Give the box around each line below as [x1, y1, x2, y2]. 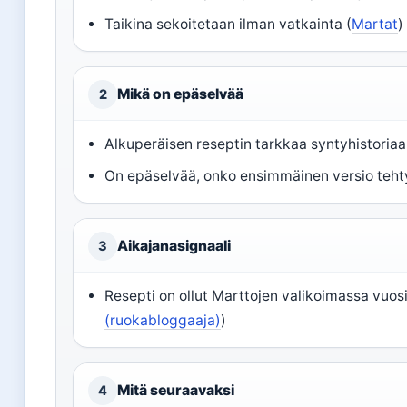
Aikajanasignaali [117, 236, 231, 254]
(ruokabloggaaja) [104, 311, 222, 329]
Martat [352, 15, 399, 33]
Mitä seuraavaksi [117, 381, 234, 399]
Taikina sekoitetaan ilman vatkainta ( [104, 15, 352, 33]
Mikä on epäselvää [117, 84, 243, 103]
